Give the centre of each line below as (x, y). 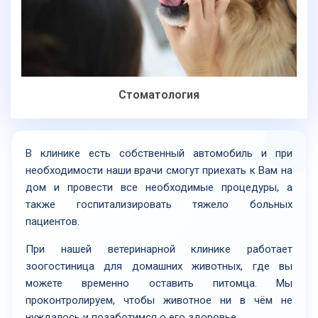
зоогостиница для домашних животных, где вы (159, 266)
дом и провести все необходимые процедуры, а (159, 187)
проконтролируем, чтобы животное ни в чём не (159, 300)
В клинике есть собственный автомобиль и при (159, 153)
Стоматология (159, 94)
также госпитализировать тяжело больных (159, 204)
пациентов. (53, 221)
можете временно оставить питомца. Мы (159, 283)
